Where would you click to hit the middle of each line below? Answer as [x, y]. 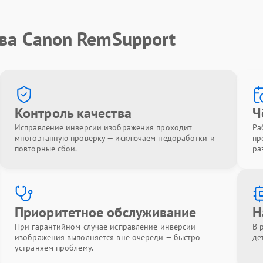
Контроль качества [73, 113]
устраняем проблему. [54, 248]
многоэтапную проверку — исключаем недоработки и [115, 138]
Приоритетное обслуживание [106, 212]
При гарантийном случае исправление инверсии [105, 227]
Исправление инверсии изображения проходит [104, 127]
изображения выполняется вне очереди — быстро [108, 237]
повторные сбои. [46, 149]
